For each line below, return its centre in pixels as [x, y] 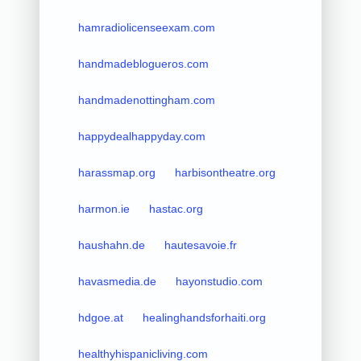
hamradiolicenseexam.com [146, 27]
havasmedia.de [117, 281]
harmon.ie [104, 208]
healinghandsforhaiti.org [204, 317]
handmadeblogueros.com [143, 63]
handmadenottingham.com [146, 100]
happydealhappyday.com [141, 136]
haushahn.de [111, 245]
